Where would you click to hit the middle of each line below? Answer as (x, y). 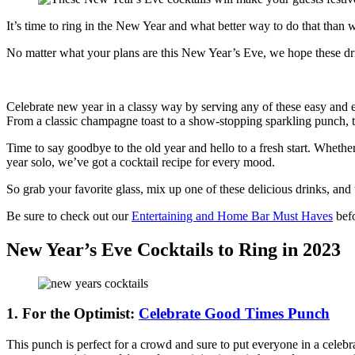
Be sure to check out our (69, 216)
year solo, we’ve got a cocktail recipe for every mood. (142, 162)
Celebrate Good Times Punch (234, 314)
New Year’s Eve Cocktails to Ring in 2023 (174, 249)
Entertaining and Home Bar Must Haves (232, 216)
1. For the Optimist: (73, 314)
